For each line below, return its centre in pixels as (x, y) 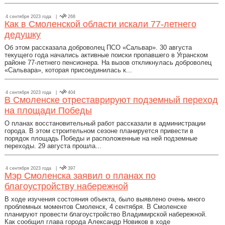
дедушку (23, 35)
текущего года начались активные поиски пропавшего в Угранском (106, 55)
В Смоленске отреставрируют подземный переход (111, 100)
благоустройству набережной (66, 186)
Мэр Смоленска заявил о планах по (80, 176)
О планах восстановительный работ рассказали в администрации (105, 123)
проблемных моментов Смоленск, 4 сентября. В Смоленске (96, 207)
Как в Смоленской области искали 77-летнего (100, 24)
